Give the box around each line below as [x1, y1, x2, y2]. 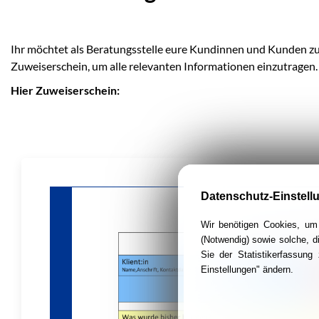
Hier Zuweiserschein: [11, 83, 120, 97]
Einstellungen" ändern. [200, 264, 293, 276]
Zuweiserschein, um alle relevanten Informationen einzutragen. [11, 59, 318, 73]
